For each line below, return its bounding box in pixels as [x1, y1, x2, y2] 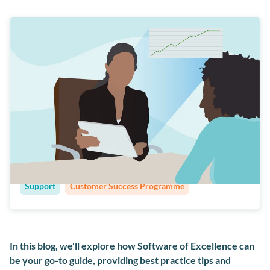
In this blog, [10, 239, 60, 251]
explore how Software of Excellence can [80, 239, 254, 251]
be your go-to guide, [10, 254, 97, 266]
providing [97, 254, 138, 266]
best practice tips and [138, 254, 231, 266]
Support [25, 180, 55, 191]
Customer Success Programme [70, 180, 184, 191]
